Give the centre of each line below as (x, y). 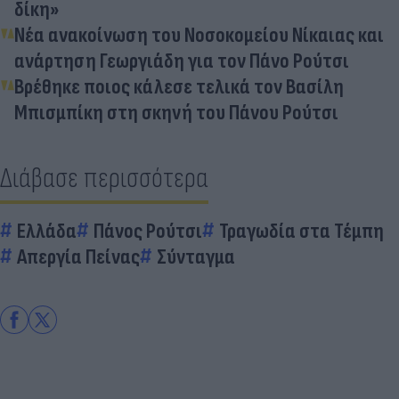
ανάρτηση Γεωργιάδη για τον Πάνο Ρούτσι (182, 61)
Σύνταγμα (196, 256)
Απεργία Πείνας (78, 256)
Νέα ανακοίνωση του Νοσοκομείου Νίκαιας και (199, 35)
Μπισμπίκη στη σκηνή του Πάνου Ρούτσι (176, 112)
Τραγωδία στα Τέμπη (301, 231)
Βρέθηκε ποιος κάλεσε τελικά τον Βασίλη (179, 86)
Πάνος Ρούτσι (148, 231)
